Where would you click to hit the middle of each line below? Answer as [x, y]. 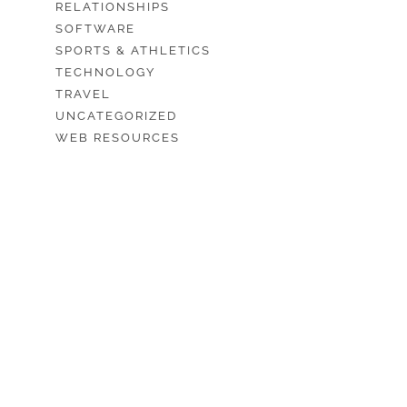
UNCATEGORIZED [117, 116]
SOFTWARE [96, 29]
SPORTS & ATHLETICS [134, 50]
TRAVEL [84, 94]
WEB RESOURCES [118, 138]
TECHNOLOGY [106, 72]
